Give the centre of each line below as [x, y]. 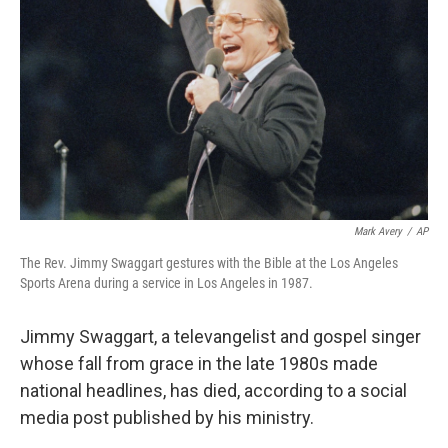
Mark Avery [378, 231]
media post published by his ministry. [167, 417]
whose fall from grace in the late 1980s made [199, 363]
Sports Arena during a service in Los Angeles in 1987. [166, 283]
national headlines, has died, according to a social [213, 390]
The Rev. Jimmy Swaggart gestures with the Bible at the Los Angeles [209, 263]
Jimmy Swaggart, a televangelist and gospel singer [220, 336]
